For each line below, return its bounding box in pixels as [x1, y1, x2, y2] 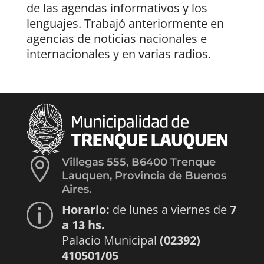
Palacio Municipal [61, 232, 160, 248]
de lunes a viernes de [109, 201, 230, 217]
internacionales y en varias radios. [26, 45, 211, 62]
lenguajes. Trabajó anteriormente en [26, 15, 224, 31]
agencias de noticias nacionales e [26, 30, 207, 47]
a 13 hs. [61, 216, 105, 233]
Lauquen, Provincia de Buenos [61, 169, 226, 182]
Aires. [61, 182, 91, 196]
